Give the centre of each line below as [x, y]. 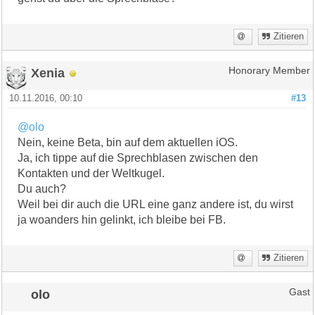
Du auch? [42, 188]
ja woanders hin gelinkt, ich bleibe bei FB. [122, 219]
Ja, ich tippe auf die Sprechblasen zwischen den [138, 157]
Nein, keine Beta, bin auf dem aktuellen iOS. [128, 142]
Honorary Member [269, 70]
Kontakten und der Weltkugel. [91, 173]
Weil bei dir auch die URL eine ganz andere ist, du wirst [156, 204]
